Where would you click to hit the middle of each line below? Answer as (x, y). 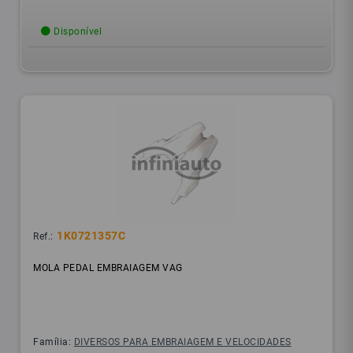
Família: (54, 342)
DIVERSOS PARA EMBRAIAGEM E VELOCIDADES (182, 342)
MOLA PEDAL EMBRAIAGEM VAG (108, 268)
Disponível (76, 32)
